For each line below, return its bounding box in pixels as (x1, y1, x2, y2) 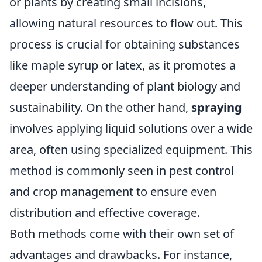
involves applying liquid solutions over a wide (9, 120, 253, 136)
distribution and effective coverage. (9, 205, 200, 220)
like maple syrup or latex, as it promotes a (9, 57, 236, 73)
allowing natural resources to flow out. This (9, 15, 243, 31)
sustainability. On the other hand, (9, 99, 191, 115)
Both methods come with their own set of (9, 226, 234, 242)
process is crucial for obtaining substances (9, 36, 240, 52)
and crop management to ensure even (9, 184, 216, 199)
